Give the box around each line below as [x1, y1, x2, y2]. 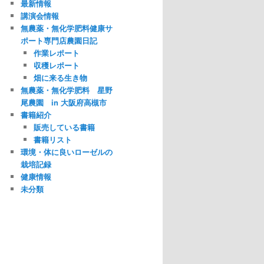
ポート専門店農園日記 [20, 35, 97, 47]
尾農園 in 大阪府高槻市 [20, 97, 107, 108]
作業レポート [34, 47, 80, 59]
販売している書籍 [34, 121, 95, 133]
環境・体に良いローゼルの [20, 146, 113, 158]
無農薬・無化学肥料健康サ [20, 22, 113, 34]
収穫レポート [34, 60, 80, 71]
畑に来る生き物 [34, 72, 87, 84]
